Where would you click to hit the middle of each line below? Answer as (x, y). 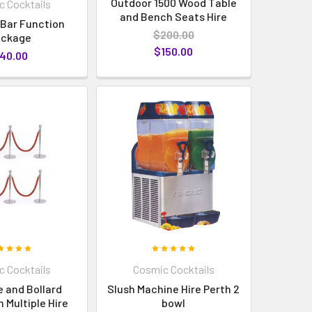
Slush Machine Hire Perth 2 (174, 288)
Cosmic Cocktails (173, 269)
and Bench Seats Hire (174, 16)
